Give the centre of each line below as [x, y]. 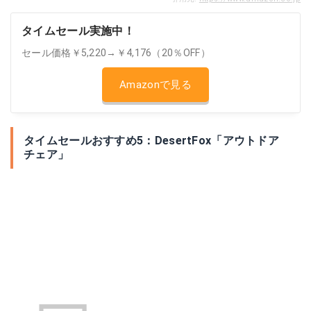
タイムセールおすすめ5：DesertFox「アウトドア [152, 141]
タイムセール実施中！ [78, 31]
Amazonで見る [155, 85]
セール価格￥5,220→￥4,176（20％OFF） [116, 53]
